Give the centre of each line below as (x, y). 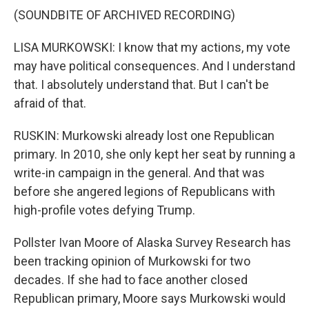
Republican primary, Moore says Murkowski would (150, 298)
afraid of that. (50, 103)
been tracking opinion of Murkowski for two (132, 261)
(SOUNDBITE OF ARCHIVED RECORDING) (124, 15)
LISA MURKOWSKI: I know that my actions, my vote (152, 47)
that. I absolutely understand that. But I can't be (141, 84)
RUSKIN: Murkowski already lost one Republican (144, 136)
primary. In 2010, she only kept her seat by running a (154, 154)
